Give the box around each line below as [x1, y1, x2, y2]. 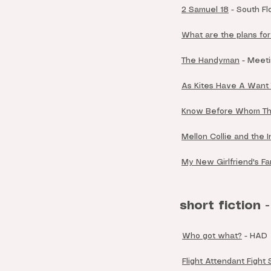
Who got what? [182, 232, 242, 240]
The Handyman [181, 57, 240, 65]
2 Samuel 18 [181, 6, 229, 14]
